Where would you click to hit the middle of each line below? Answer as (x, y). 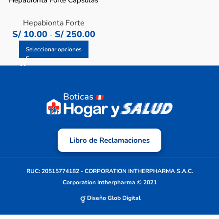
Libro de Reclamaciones (109, 140)
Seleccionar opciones (54, 49)
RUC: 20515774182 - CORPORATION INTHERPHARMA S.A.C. (109, 171)
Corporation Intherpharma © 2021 (109, 182)
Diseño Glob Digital (114, 198)
